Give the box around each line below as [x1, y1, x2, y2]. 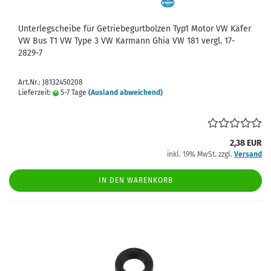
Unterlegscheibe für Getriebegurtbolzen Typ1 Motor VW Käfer [18, 24, 251, 34]
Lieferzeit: [18, 88, 53, 97]
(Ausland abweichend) [88, 88, 163, 97]
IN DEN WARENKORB [98, 176, 173, 184]
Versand [234, 150, 262, 158]
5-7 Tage [59, 88, 87, 97]
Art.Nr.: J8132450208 [18, 78, 83, 87]
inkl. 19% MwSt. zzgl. [167, 150, 234, 158]
